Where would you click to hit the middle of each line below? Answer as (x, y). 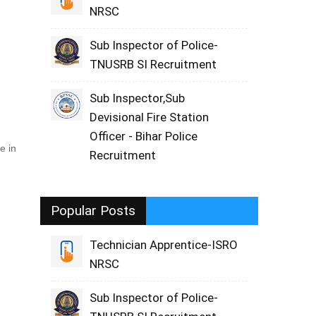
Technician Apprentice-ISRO (164, 245)
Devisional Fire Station (150, 117)
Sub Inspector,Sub (138, 98)
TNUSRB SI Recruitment (153, 64)
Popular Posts (93, 211)
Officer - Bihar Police (144, 136)
